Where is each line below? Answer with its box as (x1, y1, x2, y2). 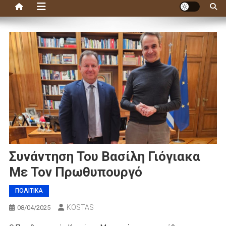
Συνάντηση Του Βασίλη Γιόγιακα (9, 149, 200, 164)
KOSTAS (66, 203, 94, 212)
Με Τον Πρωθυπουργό (9, 164, 142, 180)
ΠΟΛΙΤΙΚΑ (15, 187, 43, 195)
